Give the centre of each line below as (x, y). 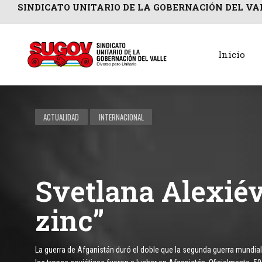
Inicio (231, 55)
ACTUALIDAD (61, 117)
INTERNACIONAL (121, 117)
